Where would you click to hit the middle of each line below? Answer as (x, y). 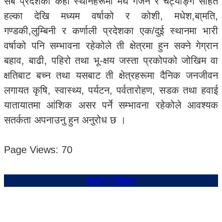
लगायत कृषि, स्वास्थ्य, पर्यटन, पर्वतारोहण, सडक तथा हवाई (111, 90)
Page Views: (31, 150)
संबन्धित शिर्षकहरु (111, 181)
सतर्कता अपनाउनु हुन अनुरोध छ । (65, 120)
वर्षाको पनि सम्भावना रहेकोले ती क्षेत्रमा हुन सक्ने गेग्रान (111, 46)
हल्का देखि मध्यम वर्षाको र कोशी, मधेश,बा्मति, (111, 16)
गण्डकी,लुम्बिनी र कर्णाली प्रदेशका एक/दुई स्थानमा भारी (111, 31)
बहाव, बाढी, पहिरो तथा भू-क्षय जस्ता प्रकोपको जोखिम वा (111, 60)
